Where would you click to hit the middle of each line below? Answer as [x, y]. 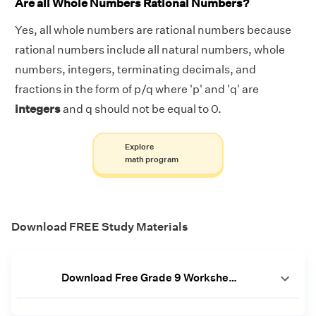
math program [151, 159]
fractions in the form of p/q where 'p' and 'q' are [137, 89]
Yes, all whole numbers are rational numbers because [153, 30]
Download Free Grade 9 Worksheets [232, 277]
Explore [139, 147]
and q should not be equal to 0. [141, 109]
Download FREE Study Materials [100, 226]
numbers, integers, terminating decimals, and [135, 69]
